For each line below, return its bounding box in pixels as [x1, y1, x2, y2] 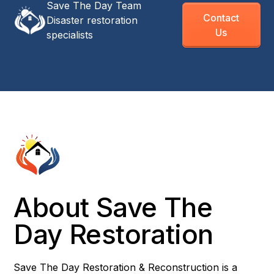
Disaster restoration [46, 14, 138, 27]
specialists [46, 29, 94, 42]
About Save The [13, 191, 212, 224]
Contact [203, 12, 240, 24]
